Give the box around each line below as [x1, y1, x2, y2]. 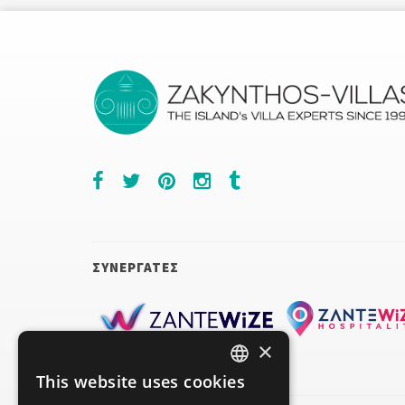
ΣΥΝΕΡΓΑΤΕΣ [92, 259, 179, 276]
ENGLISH [235, 380, 276, 394]
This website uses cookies [36, 371, 245, 392]
